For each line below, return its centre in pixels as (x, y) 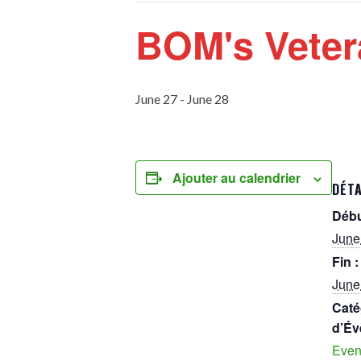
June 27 (156, 99)
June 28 (208, 99)
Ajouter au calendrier (237, 178)
